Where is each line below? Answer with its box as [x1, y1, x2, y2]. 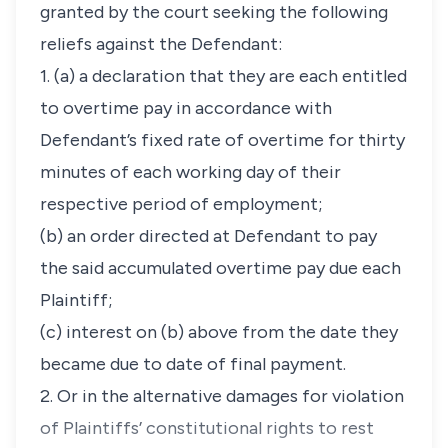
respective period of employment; [40, 193, 323, 215]
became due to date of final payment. [40, 353, 346, 375]
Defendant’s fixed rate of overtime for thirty [40, 129, 405, 151]
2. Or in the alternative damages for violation [40, 385, 404, 407]
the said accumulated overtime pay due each [40, 257, 401, 279]
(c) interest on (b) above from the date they [40, 321, 398, 343]
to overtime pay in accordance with [40, 97, 332, 119]
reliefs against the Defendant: [40, 33, 282, 55]
